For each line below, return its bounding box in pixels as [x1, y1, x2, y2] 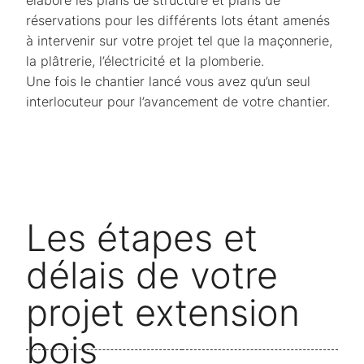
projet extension [26, 290, 300, 335]
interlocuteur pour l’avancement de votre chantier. [26, 93, 330, 110]
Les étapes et [26, 215, 258, 260]
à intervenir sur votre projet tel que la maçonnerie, [26, 32, 332, 49]
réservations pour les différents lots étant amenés [26, 12, 330, 28]
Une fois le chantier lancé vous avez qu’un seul [26, 73, 310, 89]
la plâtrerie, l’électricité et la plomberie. [26, 53, 264, 69]
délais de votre [26, 253, 278, 297]
